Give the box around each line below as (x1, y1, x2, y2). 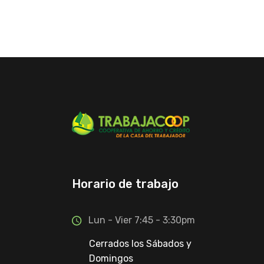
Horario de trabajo (72, 177, 179, 192)
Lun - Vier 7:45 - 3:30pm (88, 214, 195, 226)
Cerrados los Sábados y (89, 238, 192, 250)
